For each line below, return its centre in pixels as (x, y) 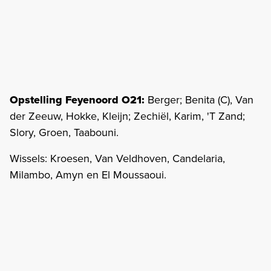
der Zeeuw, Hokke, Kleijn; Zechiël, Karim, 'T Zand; (127, 116)
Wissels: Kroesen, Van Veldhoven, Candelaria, (117, 158)
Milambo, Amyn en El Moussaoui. (88, 175)
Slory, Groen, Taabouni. (64, 132)
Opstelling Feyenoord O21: (77, 100)
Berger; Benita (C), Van (199, 100)
